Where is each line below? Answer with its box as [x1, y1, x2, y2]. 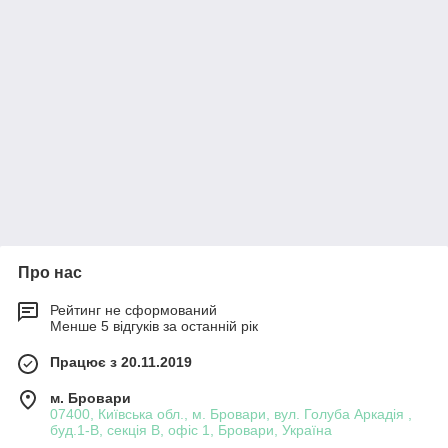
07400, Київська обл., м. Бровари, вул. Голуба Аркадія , [50, 406, 412, 422]
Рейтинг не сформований [50, 302, 217, 318]
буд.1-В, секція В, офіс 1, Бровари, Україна [50, 422, 332, 438]
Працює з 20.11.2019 [50, 354, 192, 370]
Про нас [18, 264, 82, 281]
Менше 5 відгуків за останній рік [50, 318, 258, 334]
